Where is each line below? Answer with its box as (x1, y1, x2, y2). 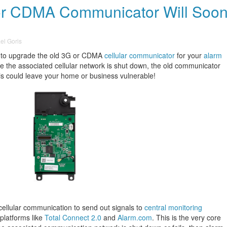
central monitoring (144, 202, 202, 212)
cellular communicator (104, 50, 175, 60)
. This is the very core (152, 212, 221, 222)
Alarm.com (118, 212, 152, 222)
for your (175, 50, 204, 60)
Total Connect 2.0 (45, 212, 101, 222)
